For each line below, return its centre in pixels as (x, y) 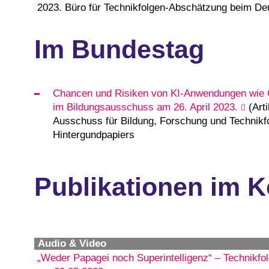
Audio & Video (72, 244)
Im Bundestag (119, 49)
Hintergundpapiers (93, 134)
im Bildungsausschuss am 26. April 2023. (145, 107)
